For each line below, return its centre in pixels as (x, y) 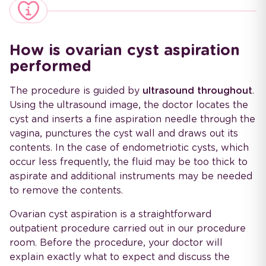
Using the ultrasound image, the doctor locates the (129, 105)
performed (50, 66)
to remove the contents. (66, 191)
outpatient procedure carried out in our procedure (128, 229)
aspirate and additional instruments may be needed (131, 176)
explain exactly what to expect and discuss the (120, 257)
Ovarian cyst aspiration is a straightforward (110, 214)
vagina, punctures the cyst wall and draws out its (124, 134)
